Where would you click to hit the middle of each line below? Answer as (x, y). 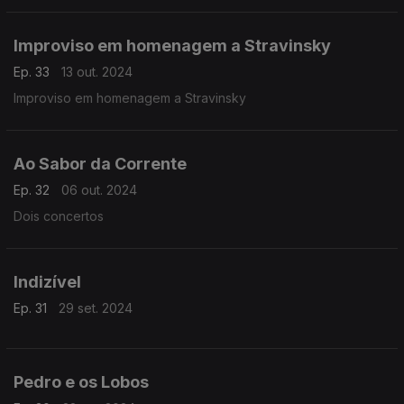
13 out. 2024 (97, 72)
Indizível (47, 282)
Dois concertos (59, 216)
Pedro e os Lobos (81, 382)
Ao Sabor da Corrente (100, 164)
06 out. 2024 (99, 190)
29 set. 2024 (96, 308)
